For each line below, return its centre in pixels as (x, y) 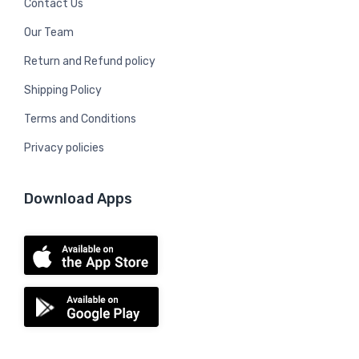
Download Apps (78, 198)
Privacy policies (64, 147)
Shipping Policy (63, 90)
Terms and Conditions (80, 119)
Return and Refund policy (90, 61)
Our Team (49, 32)
